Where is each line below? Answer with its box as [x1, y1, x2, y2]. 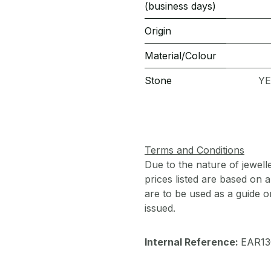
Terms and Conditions [145, 144, 244, 157]
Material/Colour [145, 50, 217, 62]
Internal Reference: [145, 236, 241, 249]
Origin [145, 25, 171, 37]
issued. [145, 202, 178, 215]
